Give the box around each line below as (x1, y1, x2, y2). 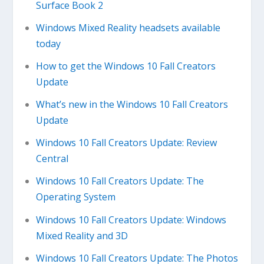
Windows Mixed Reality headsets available (35, 21, 220, 34)
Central (35, 152, 68, 166)
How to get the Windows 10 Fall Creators (35, 59, 216, 72)
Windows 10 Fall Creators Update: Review (35, 136, 217, 150)
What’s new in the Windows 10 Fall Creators (35, 98, 228, 111)
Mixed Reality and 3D (35, 229, 128, 242)
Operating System (35, 190, 115, 204)
